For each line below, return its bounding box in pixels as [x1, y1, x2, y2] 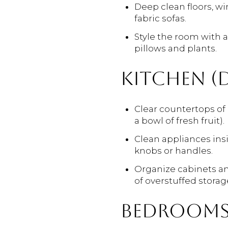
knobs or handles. [134, 146, 213, 156]
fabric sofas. [134, 13, 186, 24]
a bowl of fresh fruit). [134, 115, 224, 126]
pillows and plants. [134, 43, 217, 54]
